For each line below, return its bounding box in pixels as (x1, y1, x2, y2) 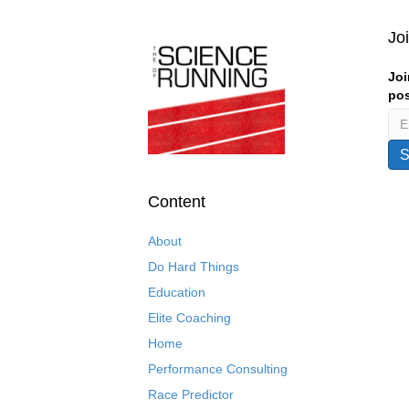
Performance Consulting (148, 362, 288, 376)
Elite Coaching (148, 310, 231, 325)
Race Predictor (148, 387, 234, 402)
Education (148, 285, 205, 299)
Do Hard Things (148, 259, 239, 274)
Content (148, 193, 205, 211)
